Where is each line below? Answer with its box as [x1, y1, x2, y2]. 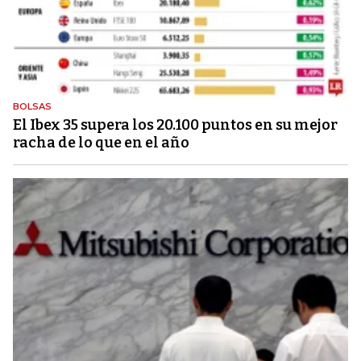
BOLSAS [13, 100, 52, 112]
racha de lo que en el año [13, 133, 189, 151]
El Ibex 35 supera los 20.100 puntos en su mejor [13, 115, 338, 134]
